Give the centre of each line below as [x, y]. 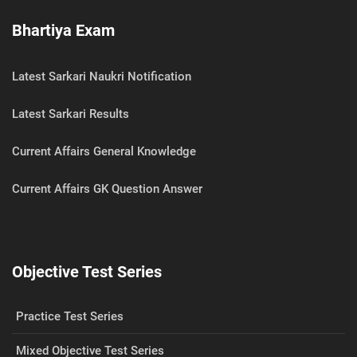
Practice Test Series [70, 316]
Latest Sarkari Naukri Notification [102, 76]
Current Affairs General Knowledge [104, 151]
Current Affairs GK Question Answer [107, 189]
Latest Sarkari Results [71, 114]
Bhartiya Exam [63, 30]
